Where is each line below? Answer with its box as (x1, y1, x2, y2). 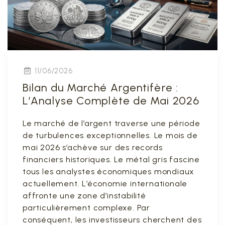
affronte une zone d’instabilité (23, 191, 146, 200)
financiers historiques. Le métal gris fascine (23, 155, 200, 164)
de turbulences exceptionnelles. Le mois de (23, 131, 198, 140)
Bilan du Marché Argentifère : (23, 81, 178, 94)
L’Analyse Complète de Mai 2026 (23, 94, 200, 107)
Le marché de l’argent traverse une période (23, 119, 200, 128)
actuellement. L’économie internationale (23, 179, 188, 188)
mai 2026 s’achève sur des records (23, 143, 163, 152)
